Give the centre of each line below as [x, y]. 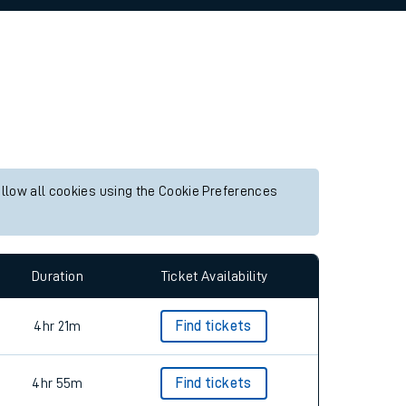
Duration [58, 276]
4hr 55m [58, 383]
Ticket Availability [214, 276]
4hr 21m [58, 326]
